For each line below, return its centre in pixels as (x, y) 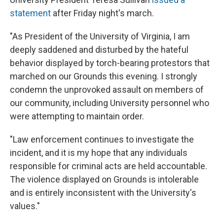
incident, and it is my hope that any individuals (99, 152)
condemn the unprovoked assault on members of (107, 89)
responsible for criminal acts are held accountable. (109, 166)
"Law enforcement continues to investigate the (102, 139)
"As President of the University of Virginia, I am (100, 36)
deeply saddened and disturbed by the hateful (99, 49)
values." (25, 206)
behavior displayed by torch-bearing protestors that (110, 63)
